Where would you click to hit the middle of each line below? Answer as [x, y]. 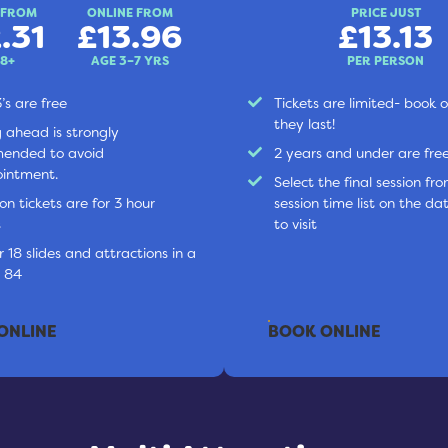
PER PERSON [386, 61]
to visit [295, 224]
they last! [304, 124]
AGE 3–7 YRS [130, 61]
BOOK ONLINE [324, 332]
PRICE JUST [385, 13]
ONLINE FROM [130, 13]
